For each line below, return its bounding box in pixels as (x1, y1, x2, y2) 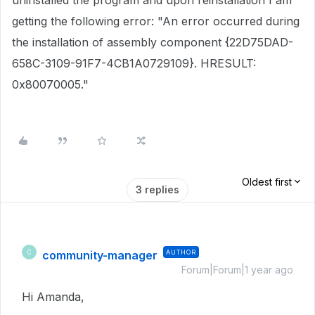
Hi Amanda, (22, 290, 88, 304)
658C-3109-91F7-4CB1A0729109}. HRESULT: (12, 56, 256, 70)
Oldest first (242, 176, 292, 188)
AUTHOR (166, 248, 196, 256)
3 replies (136, 184, 179, 195)
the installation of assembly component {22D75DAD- (12, 35, 293, 49)
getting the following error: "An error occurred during (12, 14, 300, 28)
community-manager (42, 248, 157, 262)
